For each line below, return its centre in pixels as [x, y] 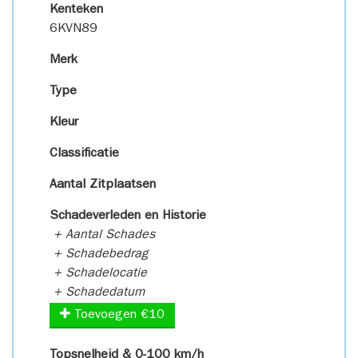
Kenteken [76, 10]
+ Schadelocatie [98, 274]
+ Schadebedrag [99, 255]
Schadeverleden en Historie [128, 217]
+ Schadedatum [97, 293]
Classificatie [84, 154]
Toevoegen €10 [117, 316]
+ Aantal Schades [102, 236]
